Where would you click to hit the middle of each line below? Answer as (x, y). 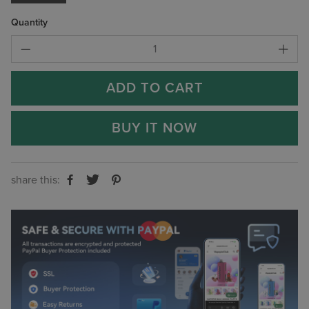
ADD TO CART (154, 88)
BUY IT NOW (154, 128)
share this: (36, 180)
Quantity (29, 22)
